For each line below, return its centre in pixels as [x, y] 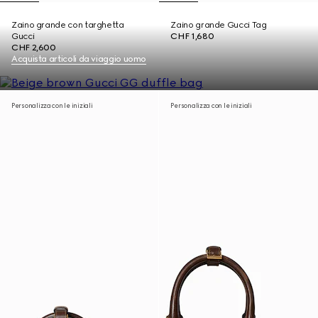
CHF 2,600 [34, 48]
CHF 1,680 [192, 36]
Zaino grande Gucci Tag [219, 25]
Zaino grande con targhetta [68, 25]
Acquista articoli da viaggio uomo [79, 59]
